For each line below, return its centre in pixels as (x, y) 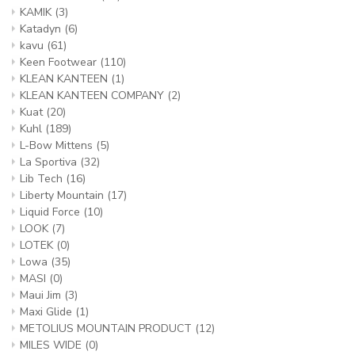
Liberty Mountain (63, 195)
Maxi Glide (48, 312)
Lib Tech (43, 179)
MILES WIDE (52, 345)
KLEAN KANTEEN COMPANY (94, 95)
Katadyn (42, 29)
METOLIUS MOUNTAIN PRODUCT (107, 328)
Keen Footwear (60, 62)
